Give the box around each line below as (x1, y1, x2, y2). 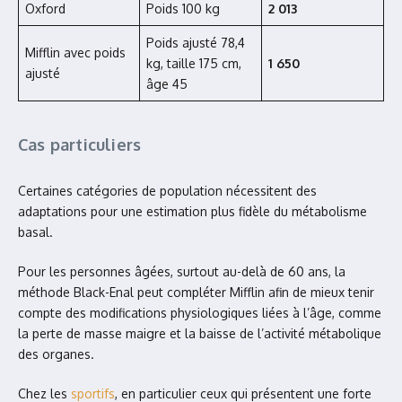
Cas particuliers (18, 135, 142, 154)
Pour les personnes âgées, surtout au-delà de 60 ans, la (18, 264, 345, 279)
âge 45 (146, 76, 188, 92)
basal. (18, 224, 53, 240)
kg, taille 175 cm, (146, 56, 241, 71)
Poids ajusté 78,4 (146, 35, 245, 50)
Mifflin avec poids (25, 45, 126, 60)
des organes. (18, 346, 94, 362)
